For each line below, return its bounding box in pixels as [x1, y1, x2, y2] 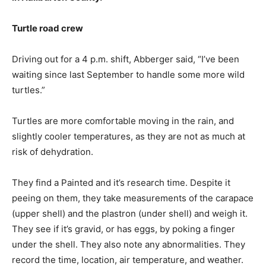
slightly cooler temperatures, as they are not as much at [12, 131, 245, 142]
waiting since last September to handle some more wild [12, 69, 245, 81]
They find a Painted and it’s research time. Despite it [12, 177, 230, 189]
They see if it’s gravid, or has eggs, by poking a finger [12, 223, 235, 235]
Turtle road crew [12, 23, 83, 34]
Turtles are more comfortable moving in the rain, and [12, 115, 234, 127]
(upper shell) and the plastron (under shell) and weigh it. [12, 208, 248, 220]
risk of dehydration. [12, 146, 93, 158]
